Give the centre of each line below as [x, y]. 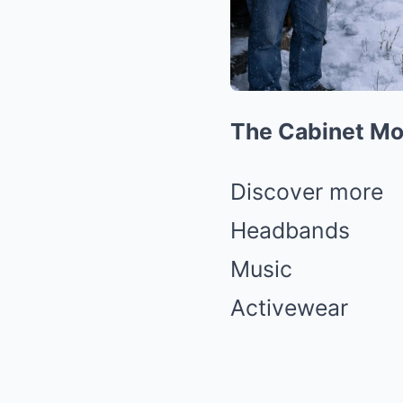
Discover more [307, 192]
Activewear [289, 308]
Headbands [290, 230]
